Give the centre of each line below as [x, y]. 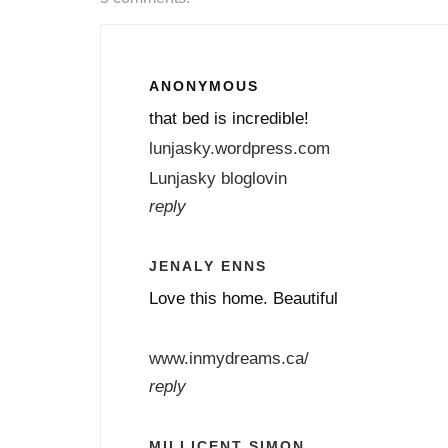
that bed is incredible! [229, 117]
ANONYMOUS [204, 85]
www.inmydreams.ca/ [229, 357]
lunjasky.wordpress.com [239, 147]
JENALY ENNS [208, 265]
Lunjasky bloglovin [218, 177]
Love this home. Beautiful [243, 297]
